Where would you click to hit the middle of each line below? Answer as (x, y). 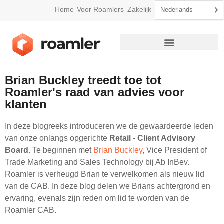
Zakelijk (139, 10)
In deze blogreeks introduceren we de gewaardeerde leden (109, 126)
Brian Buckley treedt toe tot (83, 80)
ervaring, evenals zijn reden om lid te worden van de (97, 198)
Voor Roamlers (101, 10)
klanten (26, 104)
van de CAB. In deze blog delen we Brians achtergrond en (108, 186)
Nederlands (176, 10)
